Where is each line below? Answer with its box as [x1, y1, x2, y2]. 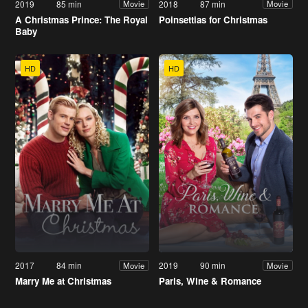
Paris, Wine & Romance [159, 274, 261, 288]
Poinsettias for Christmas [159, 12, 267, 26]
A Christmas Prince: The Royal [15, 12, 148, 26]
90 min [200, 259, 226, 272]
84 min [56, 259, 82, 272]
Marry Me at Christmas [15, 274, 111, 288]
